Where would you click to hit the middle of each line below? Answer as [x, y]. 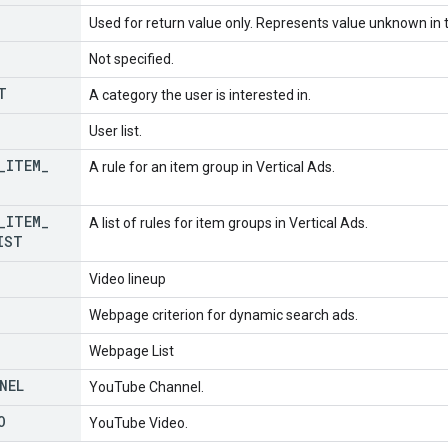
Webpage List [131, 350]
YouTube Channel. [146, 386]
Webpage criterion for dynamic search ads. [223, 314]
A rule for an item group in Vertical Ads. [212, 166]
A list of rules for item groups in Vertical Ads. [228, 222]
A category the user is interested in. [200, 94]
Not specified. [131, 58]
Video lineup [127, 278]
